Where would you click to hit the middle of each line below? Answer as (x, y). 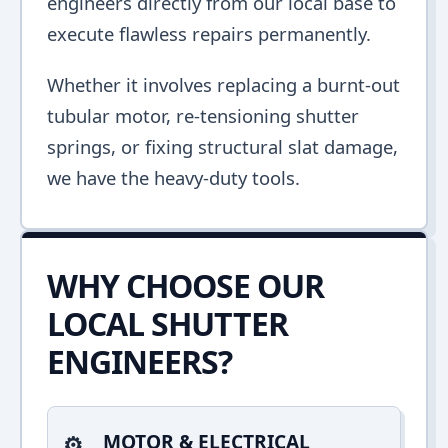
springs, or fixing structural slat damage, (222, 146)
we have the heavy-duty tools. (173, 177)
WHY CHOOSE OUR (185, 285)
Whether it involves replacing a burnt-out (223, 84)
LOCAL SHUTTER (167, 323)
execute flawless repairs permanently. (209, 33)
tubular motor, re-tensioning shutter (203, 115)
